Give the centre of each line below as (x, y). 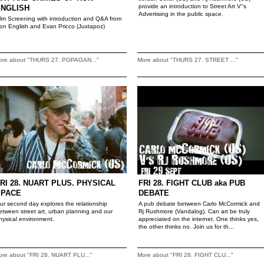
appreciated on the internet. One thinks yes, (199, 219)
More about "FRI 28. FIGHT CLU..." (185, 255)
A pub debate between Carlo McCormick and (199, 204)
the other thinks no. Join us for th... (186, 227)
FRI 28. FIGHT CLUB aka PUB (192, 183)
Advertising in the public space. (181, 14)
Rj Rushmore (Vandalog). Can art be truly (194, 211)
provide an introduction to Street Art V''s (192, 6)
